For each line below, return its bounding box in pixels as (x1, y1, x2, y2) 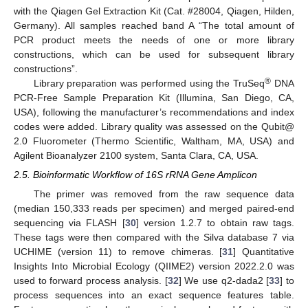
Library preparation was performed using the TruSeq (33, 77, 265, 89)
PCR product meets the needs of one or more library (14, 34, 294, 45)
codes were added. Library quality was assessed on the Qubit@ (14, 120, 294, 132)
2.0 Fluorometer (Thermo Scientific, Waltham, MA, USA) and (14, 135, 294, 146)
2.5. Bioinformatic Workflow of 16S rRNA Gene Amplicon (14, 169, 257, 181)
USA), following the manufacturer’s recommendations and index (14, 106, 294, 118)
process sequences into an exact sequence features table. (14, 289, 294, 301)
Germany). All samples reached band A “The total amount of (14, 19, 294, 31)
